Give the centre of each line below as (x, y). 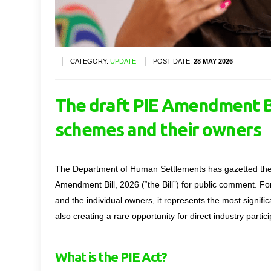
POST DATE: (173, 61)
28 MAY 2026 (213, 61)
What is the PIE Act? (111, 257)
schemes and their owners (158, 130)
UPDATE (123, 61)
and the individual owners (104, 201)
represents (184, 201)
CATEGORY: (90, 61)
